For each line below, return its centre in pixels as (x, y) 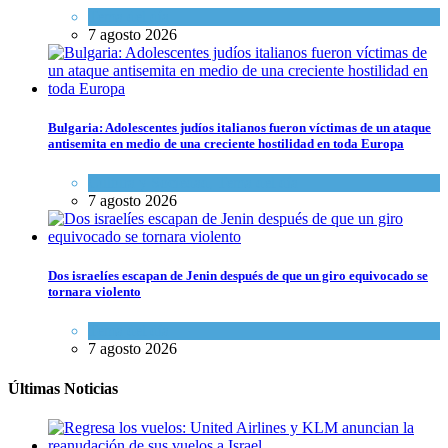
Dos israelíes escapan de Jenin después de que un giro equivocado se (238, 276)
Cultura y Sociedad (148, 182)
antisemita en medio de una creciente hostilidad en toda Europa (226, 143)
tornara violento (94, 292)
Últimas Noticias (63, 388)
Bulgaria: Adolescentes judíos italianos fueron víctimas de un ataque (239, 127)
